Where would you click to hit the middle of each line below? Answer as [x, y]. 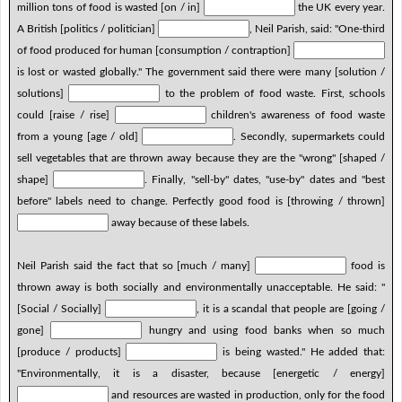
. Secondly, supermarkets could [310, 136]
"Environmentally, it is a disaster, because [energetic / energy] [201, 373]
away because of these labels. [179, 222]
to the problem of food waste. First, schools [273, 93]
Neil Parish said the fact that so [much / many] [136, 265]
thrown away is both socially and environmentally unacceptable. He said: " [201, 287]
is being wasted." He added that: [301, 351]
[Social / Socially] [61, 308]
